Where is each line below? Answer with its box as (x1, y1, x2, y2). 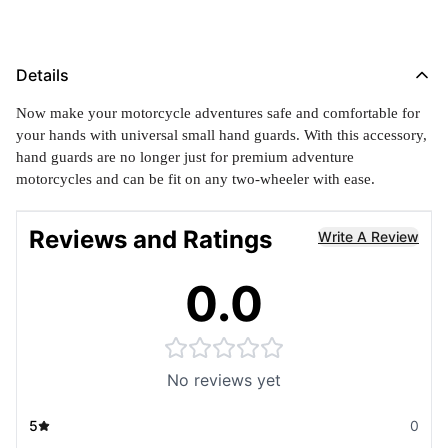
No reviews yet (167, 370, 281, 390)
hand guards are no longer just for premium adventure (16, 149, 354, 165)
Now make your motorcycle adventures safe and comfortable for (16, 105, 420, 121)
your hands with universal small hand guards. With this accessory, (16, 127, 427, 143)
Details (16, 65, 69, 85)
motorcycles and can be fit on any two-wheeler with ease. (16, 171, 375, 187)
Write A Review (318, 228, 419, 245)
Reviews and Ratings (29, 225, 272, 254)
